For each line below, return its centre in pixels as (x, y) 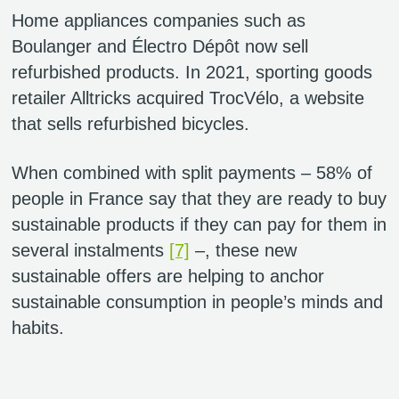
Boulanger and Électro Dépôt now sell (160, 47)
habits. (38, 327)
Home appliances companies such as (159, 21)
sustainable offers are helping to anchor (168, 276)
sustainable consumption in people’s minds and (197, 301)
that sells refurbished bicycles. (130, 124)
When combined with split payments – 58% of (192, 172)
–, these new (243, 250)
